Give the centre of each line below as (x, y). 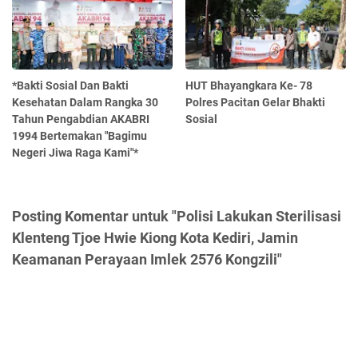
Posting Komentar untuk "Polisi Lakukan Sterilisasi (177, 216)
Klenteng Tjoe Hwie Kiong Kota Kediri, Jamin (155, 237)
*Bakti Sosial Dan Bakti (70, 85)
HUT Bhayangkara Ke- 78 (249, 85)
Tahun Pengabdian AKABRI (81, 119)
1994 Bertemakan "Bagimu (80, 135)
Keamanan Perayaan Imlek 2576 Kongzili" (147, 259)
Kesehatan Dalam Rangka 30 (85, 102)
